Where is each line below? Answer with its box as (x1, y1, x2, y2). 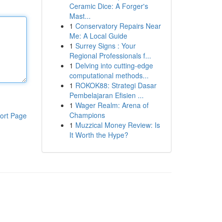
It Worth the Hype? (69, 130, 128, 140)
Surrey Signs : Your (75, 41, 136, 51)
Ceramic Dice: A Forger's (69, 1, 148, 11)
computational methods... (69, 70, 149, 80)
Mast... (69, 11, 91, 21)
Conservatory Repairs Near (75, 21, 161, 31)
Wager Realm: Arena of (75, 100, 149, 110)
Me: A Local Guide (69, 31, 127, 41)
